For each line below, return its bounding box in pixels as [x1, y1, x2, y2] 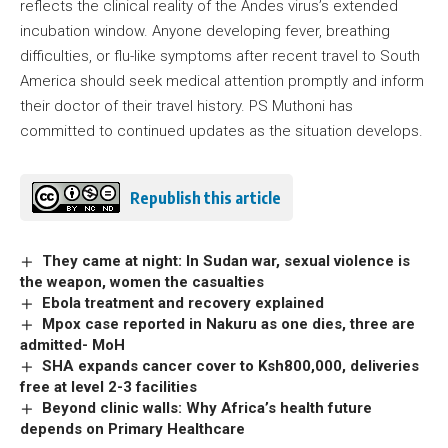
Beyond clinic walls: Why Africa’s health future [42, 399, 373, 418]
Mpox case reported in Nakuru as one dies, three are [42, 315, 416, 334]
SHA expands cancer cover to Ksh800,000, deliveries [42, 357, 420, 376]
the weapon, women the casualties [20, 273, 268, 292]
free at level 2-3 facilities [20, 378, 197, 397]
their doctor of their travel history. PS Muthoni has [20, 97, 353, 116]
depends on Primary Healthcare [20, 420, 253, 439]
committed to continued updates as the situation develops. [20, 122, 423, 141]
